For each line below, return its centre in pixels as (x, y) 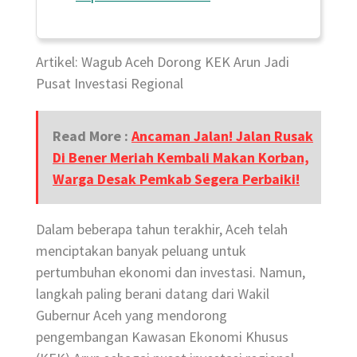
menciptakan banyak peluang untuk (141, 250)
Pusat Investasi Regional (110, 83)
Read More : (92, 135)
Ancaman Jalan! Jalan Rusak (222, 135)
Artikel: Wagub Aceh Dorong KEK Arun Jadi (163, 61)
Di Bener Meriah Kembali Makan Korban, (181, 157)
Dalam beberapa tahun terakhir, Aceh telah (162, 229)
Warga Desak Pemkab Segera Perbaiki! (176, 178)
